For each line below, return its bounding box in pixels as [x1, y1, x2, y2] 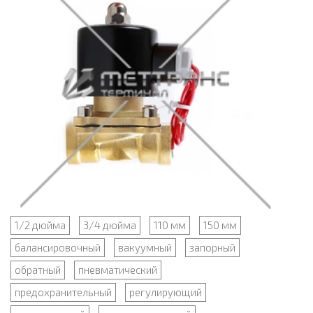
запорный [189, 241, 235, 254]
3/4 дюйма [83, 219, 136, 232]
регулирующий [129, 286, 202, 299]
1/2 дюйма [15, 219, 66, 232]
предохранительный [15, 286, 112, 299]
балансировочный [15, 241, 101, 254]
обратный [15, 263, 61, 277]
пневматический [78, 263, 157, 277]
